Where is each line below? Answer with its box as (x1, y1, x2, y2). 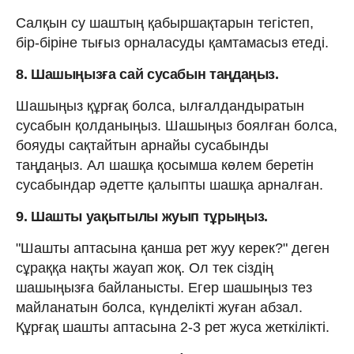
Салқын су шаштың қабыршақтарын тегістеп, (16, 14, 314, 31)
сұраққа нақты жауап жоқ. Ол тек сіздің (16, 259, 273, 276)
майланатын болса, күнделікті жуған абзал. (16, 299, 303, 315)
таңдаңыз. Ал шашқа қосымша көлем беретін (16, 156, 314, 173)
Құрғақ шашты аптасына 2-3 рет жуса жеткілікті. (16, 318, 330, 335)
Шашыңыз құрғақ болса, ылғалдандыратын (16, 97, 304, 114)
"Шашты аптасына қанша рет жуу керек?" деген (16, 239, 330, 256)
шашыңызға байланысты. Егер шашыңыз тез (16, 279, 312, 296)
